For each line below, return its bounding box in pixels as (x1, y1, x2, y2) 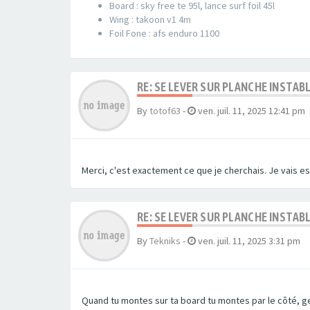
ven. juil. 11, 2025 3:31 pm (198, 235, 300, 247)
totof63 (149, 104, 181, 117)
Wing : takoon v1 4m (109, 13, 191, 26)
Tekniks (149, 235, 181, 247)
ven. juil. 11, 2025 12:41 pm (198, 104, 305, 117)
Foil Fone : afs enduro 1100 (109, 27, 219, 39)
